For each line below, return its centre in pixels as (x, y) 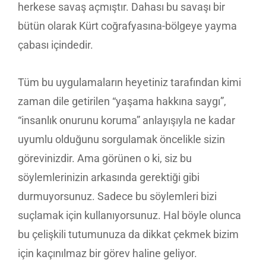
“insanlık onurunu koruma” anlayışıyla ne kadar (126, 120)
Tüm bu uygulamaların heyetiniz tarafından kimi (129, 82)
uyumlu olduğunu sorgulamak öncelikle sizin (121, 139)
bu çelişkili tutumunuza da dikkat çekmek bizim (128, 234)
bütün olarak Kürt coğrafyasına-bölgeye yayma (127, 26)
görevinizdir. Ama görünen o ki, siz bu (105, 158)
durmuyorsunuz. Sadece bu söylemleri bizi (117, 196)
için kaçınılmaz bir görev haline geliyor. (107, 253)
